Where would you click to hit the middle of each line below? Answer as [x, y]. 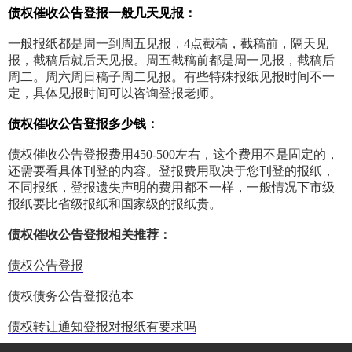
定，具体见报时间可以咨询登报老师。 [115, 93]
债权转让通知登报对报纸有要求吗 [102, 327]
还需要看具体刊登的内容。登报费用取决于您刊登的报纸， [171, 171]
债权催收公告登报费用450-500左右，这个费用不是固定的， [173, 155]
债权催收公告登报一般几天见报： [102, 13]
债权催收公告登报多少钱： [83, 124]
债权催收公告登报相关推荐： [90, 235]
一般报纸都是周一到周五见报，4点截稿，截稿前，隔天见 [168, 44]
